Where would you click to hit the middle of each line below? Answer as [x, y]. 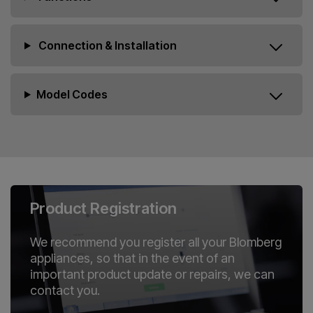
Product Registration [103, 208]
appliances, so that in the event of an [132, 258]
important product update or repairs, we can [152, 274]
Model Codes [72, 94]
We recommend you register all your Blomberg [156, 242]
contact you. [65, 290]
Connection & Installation [106, 45]
